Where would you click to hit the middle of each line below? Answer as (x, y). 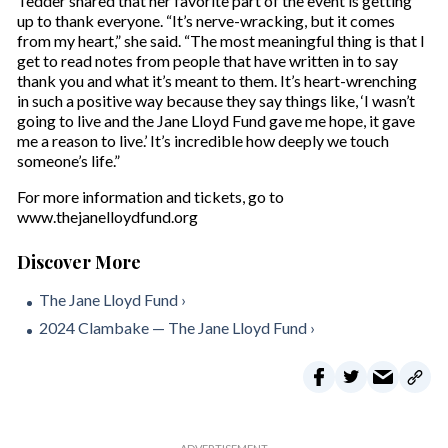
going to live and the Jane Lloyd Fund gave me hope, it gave (215, 121)
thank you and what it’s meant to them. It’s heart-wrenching (216, 81)
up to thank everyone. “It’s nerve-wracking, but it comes (205, 21)
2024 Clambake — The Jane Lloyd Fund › (176, 328)
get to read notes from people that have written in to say (207, 61)
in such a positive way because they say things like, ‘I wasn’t (215, 101)
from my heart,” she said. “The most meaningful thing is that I (220, 41)
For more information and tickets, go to (150, 197)
